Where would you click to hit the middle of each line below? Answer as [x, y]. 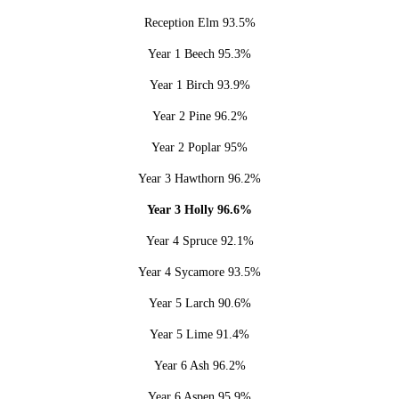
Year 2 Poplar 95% [199, 147]
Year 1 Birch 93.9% [199, 85]
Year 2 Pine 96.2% [199, 116]
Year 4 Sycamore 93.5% [199, 272]
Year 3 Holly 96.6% [199, 209]
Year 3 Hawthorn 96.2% [199, 178]
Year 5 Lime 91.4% [199, 334]
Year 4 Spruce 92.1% [199, 240]
